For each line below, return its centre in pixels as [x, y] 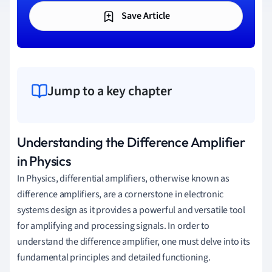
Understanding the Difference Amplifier [131, 142]
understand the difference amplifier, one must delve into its [134, 241]
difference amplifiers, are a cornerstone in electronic [121, 194]
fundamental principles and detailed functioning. [114, 257]
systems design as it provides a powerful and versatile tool [131, 210]
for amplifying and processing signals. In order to [113, 226]
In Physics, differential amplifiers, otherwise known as [123, 178]
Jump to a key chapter [110, 91]
